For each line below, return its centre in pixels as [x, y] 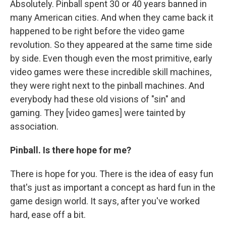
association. [34, 126]
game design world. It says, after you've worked [105, 201]
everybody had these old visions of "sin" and [98, 99]
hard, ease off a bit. [48, 215]
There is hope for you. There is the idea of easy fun [112, 174]
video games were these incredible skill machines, [111, 72]
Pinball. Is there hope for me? [71, 150]
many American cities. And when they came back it [112, 17]
